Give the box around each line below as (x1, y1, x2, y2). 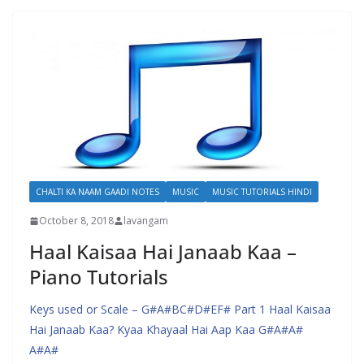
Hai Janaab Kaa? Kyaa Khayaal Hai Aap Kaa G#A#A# (29, 322, 303, 337)
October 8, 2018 (39, 214, 114, 227)
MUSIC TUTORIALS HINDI (212, 186, 312, 197)
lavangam (123, 214, 168, 227)
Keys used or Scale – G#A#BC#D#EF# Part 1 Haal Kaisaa (29, 301, 331, 317)
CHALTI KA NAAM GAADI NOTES (36, 186, 159, 197)
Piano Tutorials (29, 263, 168, 290)
